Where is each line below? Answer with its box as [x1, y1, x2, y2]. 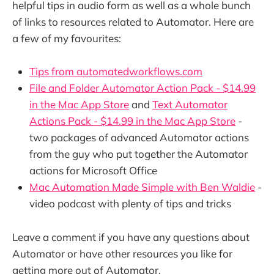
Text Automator [152, 98, 228, 111]
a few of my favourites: [12, 32, 121, 45]
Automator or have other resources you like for [12, 246, 232, 260]
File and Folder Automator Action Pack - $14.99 [29, 81, 256, 95]
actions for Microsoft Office [29, 164, 157, 177]
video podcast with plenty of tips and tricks [29, 197, 231, 210]
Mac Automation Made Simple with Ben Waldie [29, 180, 255, 194]
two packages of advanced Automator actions [29, 131, 249, 144]
